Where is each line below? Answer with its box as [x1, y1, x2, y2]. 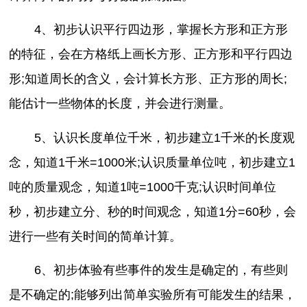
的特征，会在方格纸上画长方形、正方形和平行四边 [9, 47, 293, 62]
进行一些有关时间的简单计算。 [9, 229, 182, 243]
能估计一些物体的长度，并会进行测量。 [9, 97, 232, 111]
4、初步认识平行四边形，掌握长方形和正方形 [34, 23, 288, 37]
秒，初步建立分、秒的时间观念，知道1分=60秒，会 [9, 204, 297, 219]
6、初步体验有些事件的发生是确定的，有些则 [34, 263, 288, 278]
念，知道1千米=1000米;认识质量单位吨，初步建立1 [9, 155, 296, 169]
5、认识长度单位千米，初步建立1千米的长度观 [34, 130, 295, 145]
